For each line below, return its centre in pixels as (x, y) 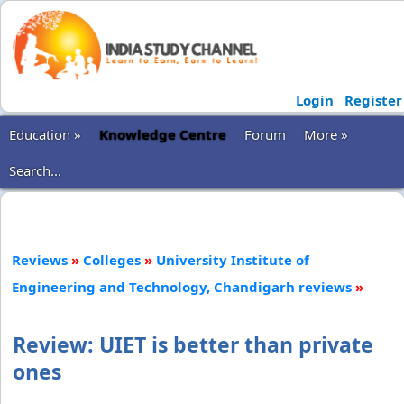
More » (326, 134)
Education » (45, 134)
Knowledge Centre (163, 134)
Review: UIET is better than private (193, 344)
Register (373, 100)
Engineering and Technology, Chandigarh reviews (182, 287)
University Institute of (233, 260)
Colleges (112, 260)
